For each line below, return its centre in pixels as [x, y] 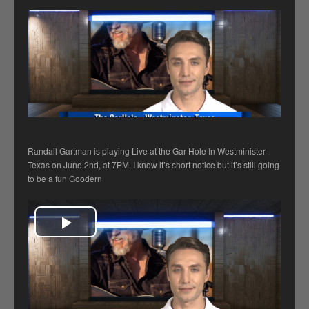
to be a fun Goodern [65, 179]
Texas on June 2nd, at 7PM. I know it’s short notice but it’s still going [153, 165]
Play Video [110, 236]
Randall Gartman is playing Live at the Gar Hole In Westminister [147, 151]
